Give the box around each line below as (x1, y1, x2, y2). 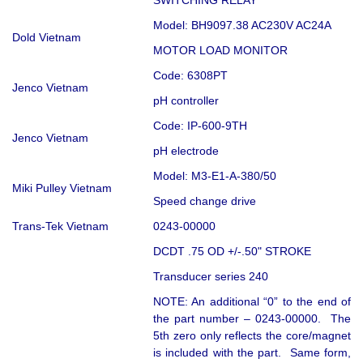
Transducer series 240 (153, 269, 268, 283)
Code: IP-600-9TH (153, 118, 247, 132)
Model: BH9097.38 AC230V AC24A (153, 18, 331, 32)
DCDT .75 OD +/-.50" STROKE (153, 244, 311, 258)
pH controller (153, 93, 219, 107)
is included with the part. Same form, (153, 345, 351, 359)
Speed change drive (153, 194, 256, 207)
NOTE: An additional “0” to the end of (153, 294, 351, 308)
